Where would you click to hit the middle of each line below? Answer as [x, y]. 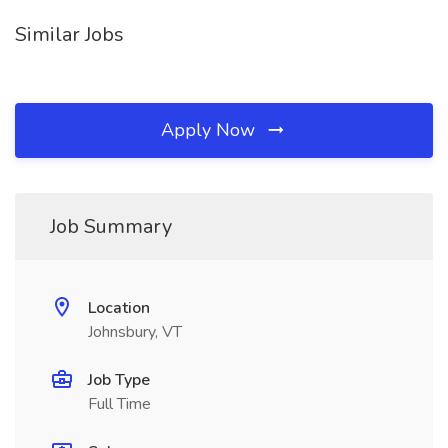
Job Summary [111, 226]
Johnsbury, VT [135, 332]
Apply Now [210, 130]
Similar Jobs [69, 34]
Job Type [119, 380]
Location [119, 308]
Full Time [119, 404]
